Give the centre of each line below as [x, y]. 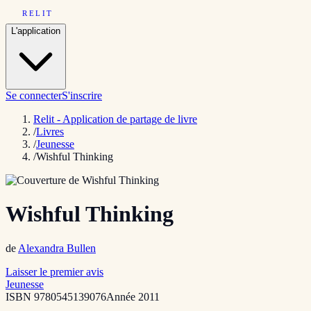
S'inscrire [82, 95]
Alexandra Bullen [57, 248]
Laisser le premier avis [54, 271]
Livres [50, 132]
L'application [36, 31]
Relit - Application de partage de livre [115, 119]
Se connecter [34, 95]
